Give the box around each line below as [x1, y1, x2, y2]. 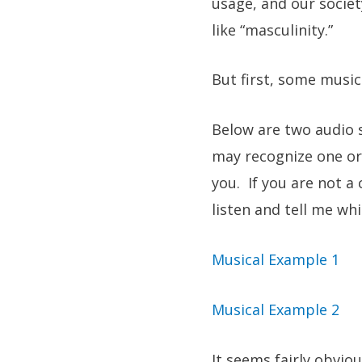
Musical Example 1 [212, 249, 339, 269]
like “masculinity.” [212, 19, 333, 40]
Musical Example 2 [212, 299, 339, 319]
